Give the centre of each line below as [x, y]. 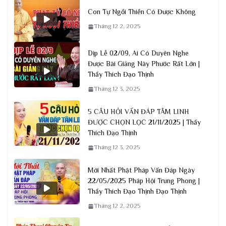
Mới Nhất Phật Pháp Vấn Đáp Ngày [141, 170]
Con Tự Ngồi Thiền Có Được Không [142, 12]
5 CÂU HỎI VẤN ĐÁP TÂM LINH [138, 112]
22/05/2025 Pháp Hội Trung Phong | [144, 181]
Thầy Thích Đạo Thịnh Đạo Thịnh [137, 191]
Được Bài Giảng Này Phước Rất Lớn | [144, 64]
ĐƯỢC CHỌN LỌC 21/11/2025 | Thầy [144, 122]
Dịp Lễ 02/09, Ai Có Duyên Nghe [138, 53]
